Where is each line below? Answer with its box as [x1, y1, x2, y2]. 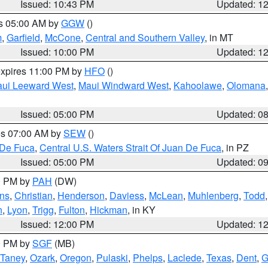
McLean [149, 188, 183, 202]
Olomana [227, 78, 266, 92]
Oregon [60, 251, 92, 264]
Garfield [7, 31, 40, 44]
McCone [45, 31, 81, 44]
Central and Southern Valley [86, 31, 205, 44]
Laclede [167, 251, 202, 264]
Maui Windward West [78, 78, 169, 92]
